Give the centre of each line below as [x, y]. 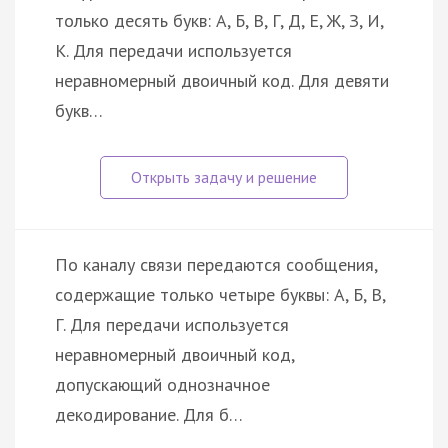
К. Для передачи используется [173, 50]
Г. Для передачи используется [172, 324]
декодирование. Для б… [149, 414]
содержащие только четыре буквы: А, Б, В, [220, 294]
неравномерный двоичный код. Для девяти [222, 80]
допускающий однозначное [162, 384]
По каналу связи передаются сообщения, [216, 264]
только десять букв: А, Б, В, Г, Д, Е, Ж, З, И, [219, 20]
